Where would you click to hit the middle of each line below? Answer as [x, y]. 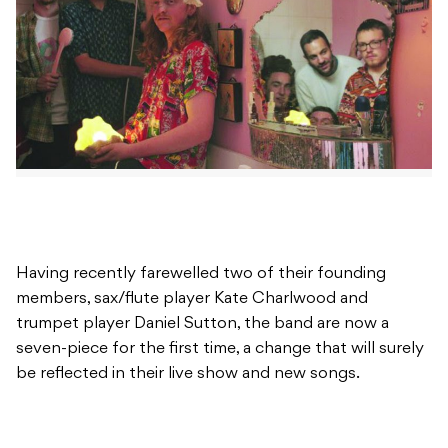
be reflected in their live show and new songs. [188, 374]
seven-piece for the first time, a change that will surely [220, 349]
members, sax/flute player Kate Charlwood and [192, 299]
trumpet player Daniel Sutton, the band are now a [202, 324]
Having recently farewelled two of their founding [201, 274]
